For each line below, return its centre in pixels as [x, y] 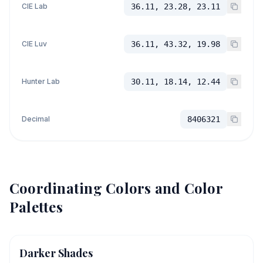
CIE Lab [35, 6]
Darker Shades [56, 253]
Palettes [36, 207]
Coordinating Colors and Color [116, 188]
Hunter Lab [41, 81]
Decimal [36, 119]
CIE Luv [34, 44]
